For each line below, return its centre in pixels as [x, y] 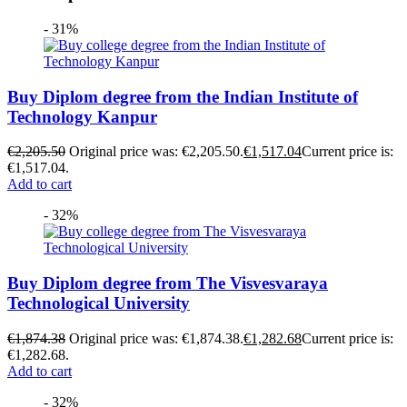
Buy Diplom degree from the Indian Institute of [183, 96]
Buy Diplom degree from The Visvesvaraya [168, 283]
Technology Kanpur [82, 116]
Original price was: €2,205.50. [156, 152]
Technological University [99, 303]
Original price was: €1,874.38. [156, 338]
